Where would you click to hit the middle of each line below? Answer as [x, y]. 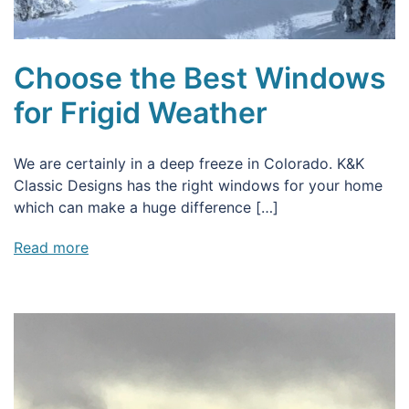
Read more [51, 248]
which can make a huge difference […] [146, 208]
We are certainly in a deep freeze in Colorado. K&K [189, 164]
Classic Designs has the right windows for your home [198, 186]
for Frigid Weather [141, 113]
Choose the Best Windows [200, 79]
